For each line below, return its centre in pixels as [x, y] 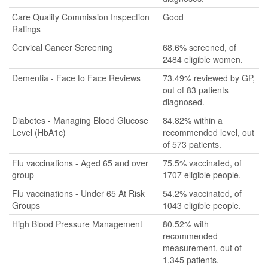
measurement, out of [202, 248]
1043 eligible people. [202, 205]
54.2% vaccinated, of [202, 193]
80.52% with [186, 224]
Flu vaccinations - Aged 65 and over [80, 163]
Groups [26, 205]
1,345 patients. [191, 260]
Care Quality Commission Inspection [81, 17]
